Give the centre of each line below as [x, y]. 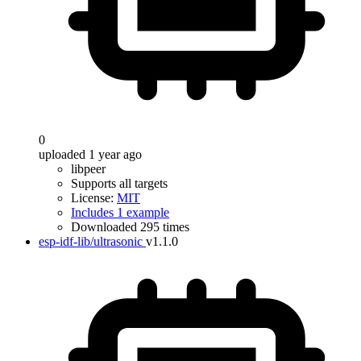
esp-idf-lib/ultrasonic [91, 241]
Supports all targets [119, 183]
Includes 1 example [120, 212]
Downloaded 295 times [130, 227]
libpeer [88, 169]
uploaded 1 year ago [90, 154]
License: [94, 198]
